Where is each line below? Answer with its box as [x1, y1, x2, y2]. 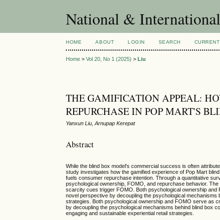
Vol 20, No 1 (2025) [86, 56, 132, 62]
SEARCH [158, 39, 181, 45]
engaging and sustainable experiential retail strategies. [66, 210, 194, 217]
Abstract [66, 138, 94, 150]
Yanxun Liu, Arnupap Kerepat [66, 120, 136, 127]
